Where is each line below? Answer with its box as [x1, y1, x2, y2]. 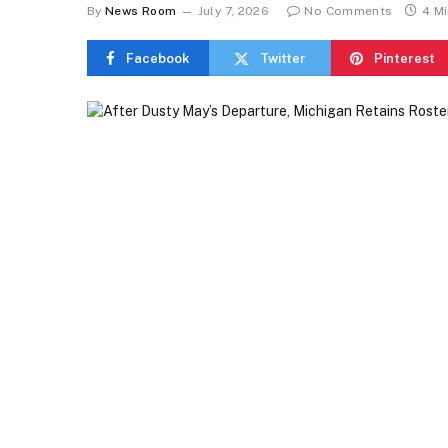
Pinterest [373, 50, 435, 66]
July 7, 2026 [197, 4, 270, 18]
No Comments [304, 4, 393, 18]
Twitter [260, 50, 306, 66]
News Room [105, 4, 177, 18]
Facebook [126, 50, 190, 66]
